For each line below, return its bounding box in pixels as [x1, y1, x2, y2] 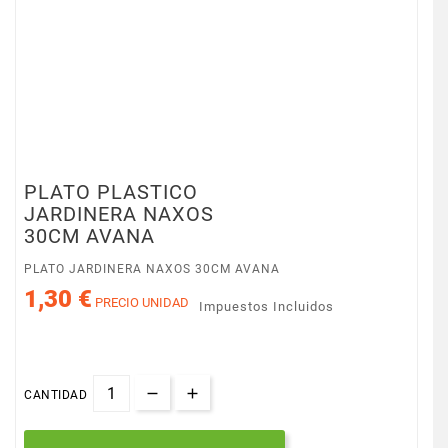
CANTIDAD [24, 387, 88, 402]
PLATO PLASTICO [24, 180, 199, 204]
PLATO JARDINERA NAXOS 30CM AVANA [24, 262, 281, 276]
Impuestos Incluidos [199, 298, 335, 314]
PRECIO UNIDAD [92, 294, 190, 310]
